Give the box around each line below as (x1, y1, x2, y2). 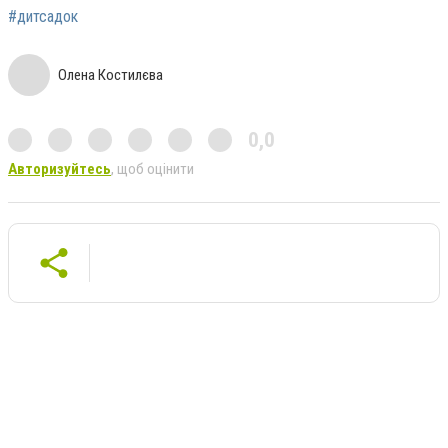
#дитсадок (8, 6, 78, 26)
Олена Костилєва (58, 65, 163, 84)
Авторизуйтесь (8, 159, 111, 178)
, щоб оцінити (111, 159, 194, 178)
